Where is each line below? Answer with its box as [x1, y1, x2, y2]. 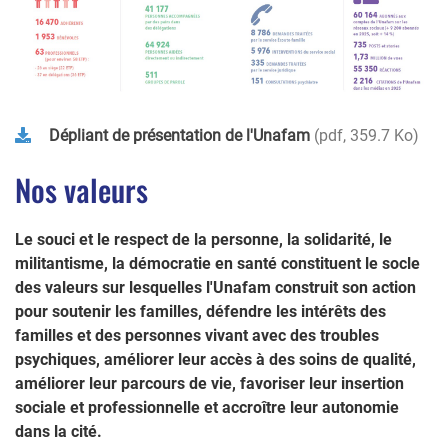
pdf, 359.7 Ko [319, 125, 413, 145]
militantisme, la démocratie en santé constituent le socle [15, 253, 420, 273]
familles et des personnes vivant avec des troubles [15, 325, 379, 345]
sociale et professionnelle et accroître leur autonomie [15, 397, 399, 417]
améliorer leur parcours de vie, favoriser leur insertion [15, 373, 404, 393]
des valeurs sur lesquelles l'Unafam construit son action [15, 277, 416, 297]
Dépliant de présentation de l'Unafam [49, 125, 310, 145]
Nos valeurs [15, 166, 148, 212]
